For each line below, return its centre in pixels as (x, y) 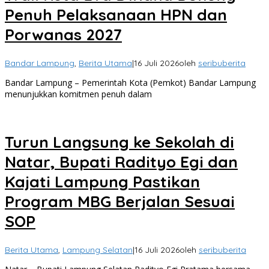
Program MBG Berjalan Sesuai (120, 202)
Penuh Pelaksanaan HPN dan (116, 15)
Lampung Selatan (98, 249)
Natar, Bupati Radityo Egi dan (121, 162)
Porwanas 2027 (63, 35)
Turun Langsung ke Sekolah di (119, 142)
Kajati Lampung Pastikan (102, 182)
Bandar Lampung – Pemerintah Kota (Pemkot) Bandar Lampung (130, 82)
